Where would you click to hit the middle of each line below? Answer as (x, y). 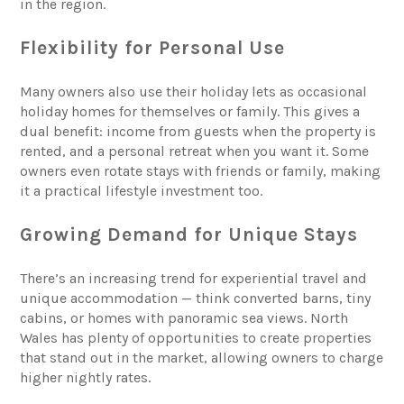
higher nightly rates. (86, 377)
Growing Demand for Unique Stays (189, 234)
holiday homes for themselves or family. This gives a (190, 111)
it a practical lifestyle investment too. (142, 190)
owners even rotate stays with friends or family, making (201, 170)
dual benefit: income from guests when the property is (198, 131)
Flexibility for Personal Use (153, 47)
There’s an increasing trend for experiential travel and (194, 278)
